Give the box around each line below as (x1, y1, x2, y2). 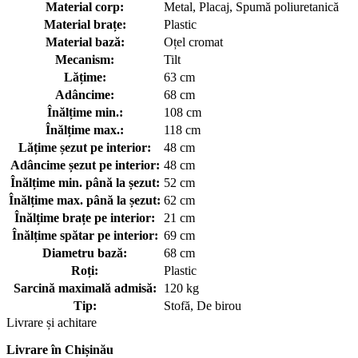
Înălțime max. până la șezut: (9, 193, 161, 207)
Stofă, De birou (164, 298, 241, 312)
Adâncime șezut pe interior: (10, 157, 160, 172)
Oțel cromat (164, 34, 223, 49)
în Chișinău (48, 342, 113, 356)
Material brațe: (43, 17, 126, 31)
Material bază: (45, 34, 125, 49)
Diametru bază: (42, 245, 127, 260)
